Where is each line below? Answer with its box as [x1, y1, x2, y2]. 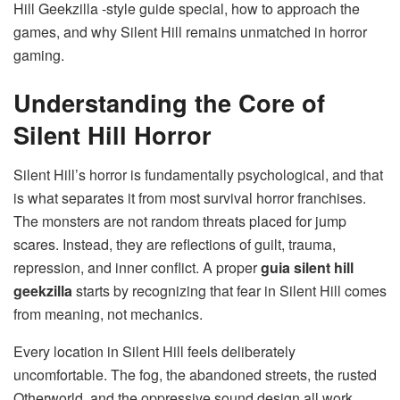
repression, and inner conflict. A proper [13, 256, 261, 278]
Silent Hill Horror [13, 117, 212, 153]
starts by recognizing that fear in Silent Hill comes [72, 279, 387, 301]
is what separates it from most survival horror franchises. [13, 187, 366, 208]
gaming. [13, 44, 64, 65]
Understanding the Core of [13, 85, 325, 121]
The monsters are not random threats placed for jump [13, 210, 346, 231]
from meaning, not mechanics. [13, 303, 203, 324]
